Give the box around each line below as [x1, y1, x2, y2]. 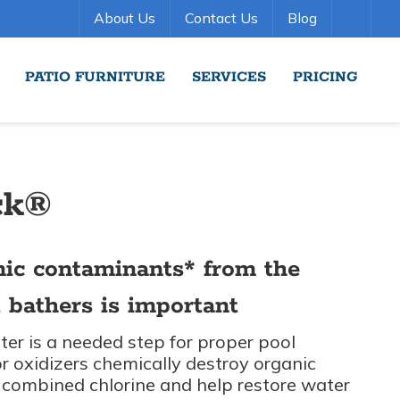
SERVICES [192, 68, 266, 87]
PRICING [293, 68, 358, 87]
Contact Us [185, 9, 258, 27]
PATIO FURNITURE [25, 68, 165, 87]
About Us [94, 9, 155, 27]
